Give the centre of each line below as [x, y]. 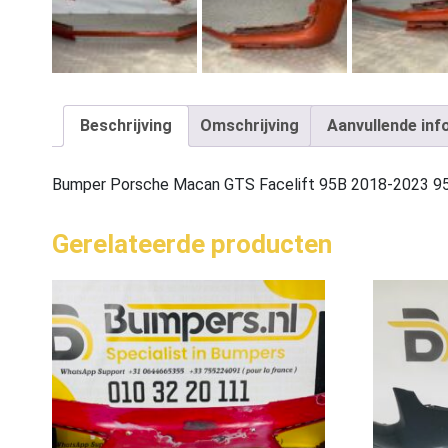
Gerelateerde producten [192, 244]
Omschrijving [249, 126]
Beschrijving [126, 126]
